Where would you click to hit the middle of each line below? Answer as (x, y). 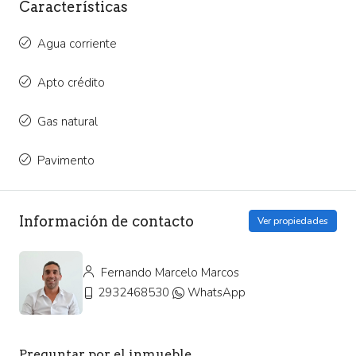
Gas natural (68, 122)
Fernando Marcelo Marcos (168, 273)
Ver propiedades (293, 221)
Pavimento (66, 161)
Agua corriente (77, 44)
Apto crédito (71, 83)
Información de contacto (106, 221)
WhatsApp (217, 293)
